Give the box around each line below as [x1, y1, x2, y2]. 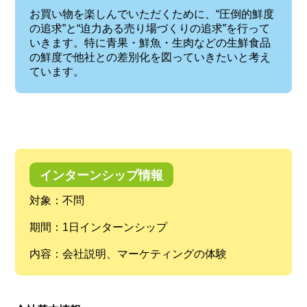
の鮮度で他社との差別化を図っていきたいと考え [29, 51, 271, 64]
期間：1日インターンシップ [29, 221, 167, 234]
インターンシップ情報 [39, 169, 163, 183]
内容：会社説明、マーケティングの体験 [29, 248, 227, 260]
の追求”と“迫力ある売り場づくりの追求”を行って [29, 23, 270, 35]
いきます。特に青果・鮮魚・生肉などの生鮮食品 [29, 37, 271, 49]
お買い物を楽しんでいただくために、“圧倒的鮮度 [29, 8, 274, 21]
